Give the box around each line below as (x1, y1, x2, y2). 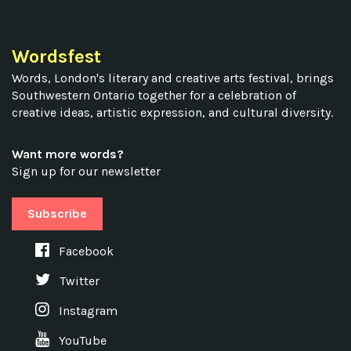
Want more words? (12, 146, 124, 161)
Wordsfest (12, 45, 101, 67)
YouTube (56, 332, 107, 348)
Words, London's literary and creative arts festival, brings (12, 70, 334, 85)
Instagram (56, 302, 118, 318)
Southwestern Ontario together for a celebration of (12, 87, 296, 103)
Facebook (56, 243, 114, 259)
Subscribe (27, 205, 87, 221)
